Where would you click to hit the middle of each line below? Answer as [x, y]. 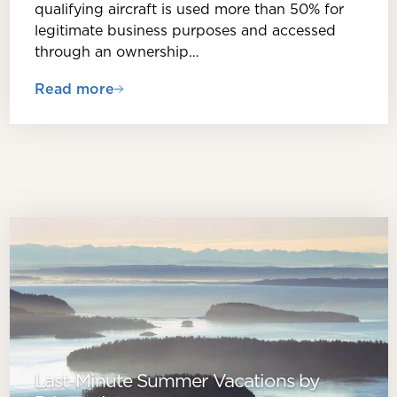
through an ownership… [117, 52]
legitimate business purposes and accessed [185, 31]
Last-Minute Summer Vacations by [176, 381]
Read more [74, 89]
